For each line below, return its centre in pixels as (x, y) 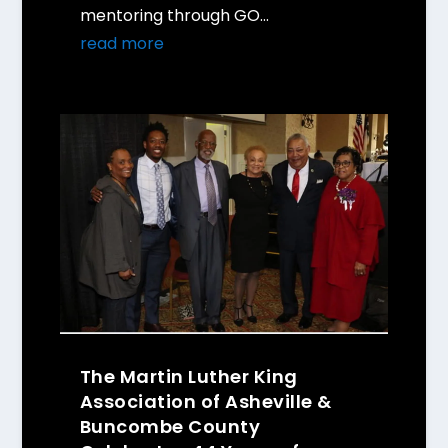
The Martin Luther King (188, 376)
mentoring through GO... (174, 16)
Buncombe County (170, 426)
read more (121, 44)
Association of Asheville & (205, 401)
